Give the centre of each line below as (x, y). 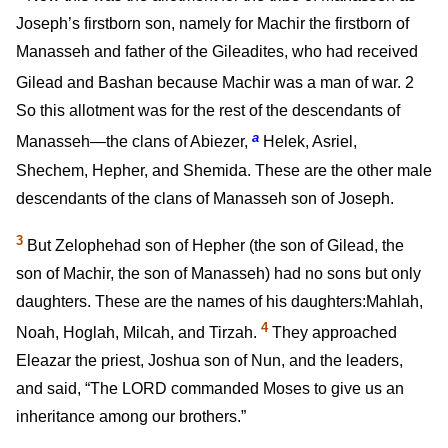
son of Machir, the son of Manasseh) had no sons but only (218, 273)
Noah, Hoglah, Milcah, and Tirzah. (138, 333)
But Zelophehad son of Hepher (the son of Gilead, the (213, 245)
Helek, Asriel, (308, 142)
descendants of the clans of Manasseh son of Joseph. (205, 198)
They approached (332, 333)
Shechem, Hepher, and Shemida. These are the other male (224, 170)
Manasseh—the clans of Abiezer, (132, 142)
